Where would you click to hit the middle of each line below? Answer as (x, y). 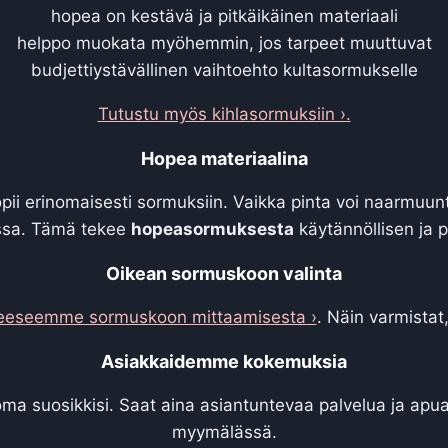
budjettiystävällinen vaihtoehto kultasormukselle (224, 69)
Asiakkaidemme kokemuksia (224, 361)
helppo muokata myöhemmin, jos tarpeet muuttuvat (224, 42)
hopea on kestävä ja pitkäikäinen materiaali (224, 15)
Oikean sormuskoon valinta (224, 273)
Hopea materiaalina (224, 158)
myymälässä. (224, 431)
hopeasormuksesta (212, 228)
